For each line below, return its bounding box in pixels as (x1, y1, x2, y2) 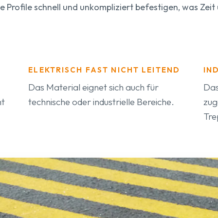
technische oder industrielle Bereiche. (28, 95, 175, 108)
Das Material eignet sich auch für (28, 81, 159, 93)
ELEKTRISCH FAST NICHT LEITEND (28, 65, 181, 74)
